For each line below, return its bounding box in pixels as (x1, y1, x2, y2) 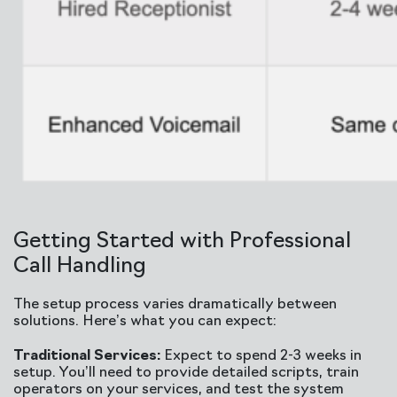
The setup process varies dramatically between (13, 298, 337, 312)
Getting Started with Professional (13, 231, 351, 253)
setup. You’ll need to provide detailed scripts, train (13, 366, 359, 380)
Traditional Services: (13, 349, 160, 363)
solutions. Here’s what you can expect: (13, 315, 276, 329)
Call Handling (13, 256, 146, 277)
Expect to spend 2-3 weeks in (160, 349, 362, 363)
